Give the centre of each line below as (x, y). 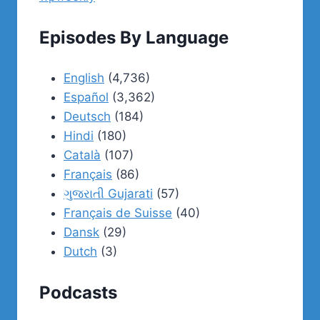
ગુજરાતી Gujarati (108, 194)
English (84, 78)
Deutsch (87, 116)
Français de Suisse (118, 213)
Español (86, 97)
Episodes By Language (134, 37)
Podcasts (78, 292)
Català (82, 155)
